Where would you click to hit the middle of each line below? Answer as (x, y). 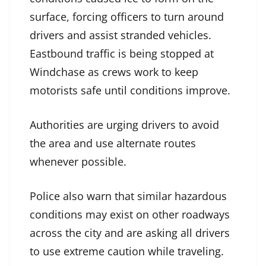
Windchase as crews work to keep (114, 72)
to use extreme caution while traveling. (127, 251)
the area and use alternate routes (113, 143)
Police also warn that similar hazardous (128, 196)
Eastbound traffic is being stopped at (122, 54)
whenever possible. (78, 162)
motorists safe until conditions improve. (130, 91)
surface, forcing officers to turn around (127, 17)
